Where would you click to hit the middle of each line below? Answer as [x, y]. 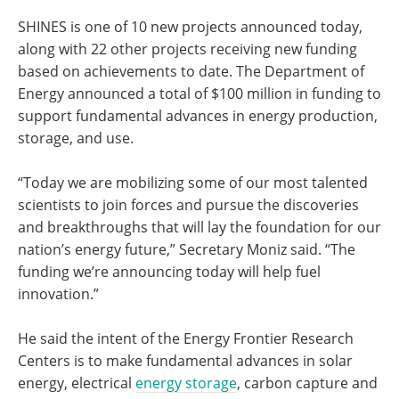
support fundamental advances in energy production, [198, 115]
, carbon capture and [307, 383]
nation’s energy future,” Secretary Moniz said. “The [187, 249]
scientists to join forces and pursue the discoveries [188, 204]
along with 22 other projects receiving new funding [187, 49]
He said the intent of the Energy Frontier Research [186, 338]
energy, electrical [77, 383]
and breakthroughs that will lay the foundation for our [199, 227]
